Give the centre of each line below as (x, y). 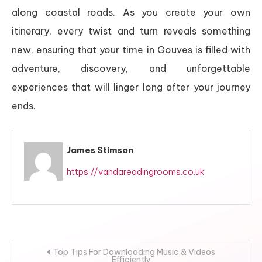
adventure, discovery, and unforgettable (131, 68)
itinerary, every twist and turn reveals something (131, 31)
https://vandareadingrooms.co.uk (136, 172)
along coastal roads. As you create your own (131, 12)
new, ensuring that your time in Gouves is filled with (131, 50)
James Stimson (100, 150)
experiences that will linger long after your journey (131, 87)
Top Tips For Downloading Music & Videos (134, 252)
